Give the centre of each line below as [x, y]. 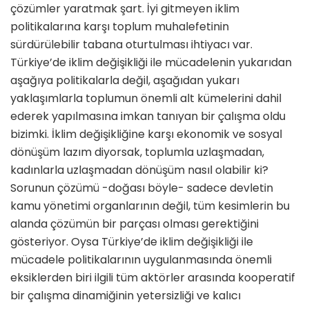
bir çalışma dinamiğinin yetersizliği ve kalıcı [126, 296]
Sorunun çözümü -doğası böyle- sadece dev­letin [142, 188]
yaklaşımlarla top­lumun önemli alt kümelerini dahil [146, 99]
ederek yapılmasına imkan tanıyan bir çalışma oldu [148, 117]
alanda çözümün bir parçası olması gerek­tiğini [134, 224]
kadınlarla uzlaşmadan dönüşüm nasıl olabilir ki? [139, 170]
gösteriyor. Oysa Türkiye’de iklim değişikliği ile [132, 242]
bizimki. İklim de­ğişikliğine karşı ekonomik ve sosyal [146, 134]
